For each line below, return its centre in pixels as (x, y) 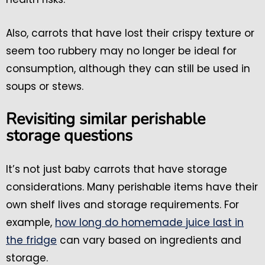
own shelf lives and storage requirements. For (122, 205)
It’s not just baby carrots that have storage (117, 169)
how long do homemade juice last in (149, 223)
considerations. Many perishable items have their (132, 187)
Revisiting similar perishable (106, 119)
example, (30, 223)
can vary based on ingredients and (149, 240)
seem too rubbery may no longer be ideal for (121, 51)
